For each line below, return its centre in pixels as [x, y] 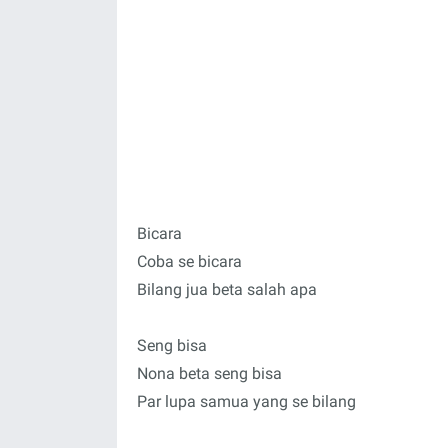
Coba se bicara [189, 261]
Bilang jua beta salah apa [227, 289]
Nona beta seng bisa [209, 373]
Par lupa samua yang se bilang [246, 401]
